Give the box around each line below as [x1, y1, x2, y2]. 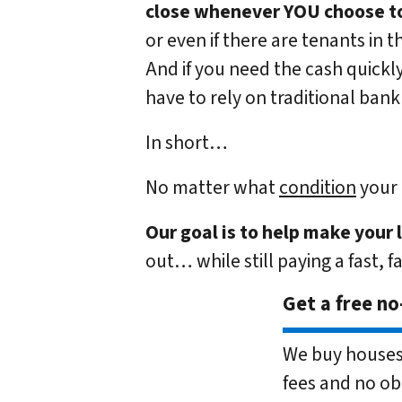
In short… [145, 128, 228, 157]
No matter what [145, 173, 279, 202]
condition [279, 173, 356, 202]
